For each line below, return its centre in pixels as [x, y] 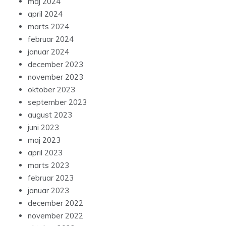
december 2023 [55, 65]
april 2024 [45, 14]
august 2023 [50, 115]
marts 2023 [48, 165]
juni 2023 [43, 128]
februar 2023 [51, 178]
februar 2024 [51, 39]
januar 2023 [48, 191]
